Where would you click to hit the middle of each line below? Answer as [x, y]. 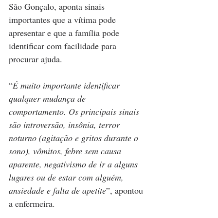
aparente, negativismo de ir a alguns [74, 164]
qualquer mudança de [48, 99]
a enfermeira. [32, 204]
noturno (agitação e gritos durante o [75, 138]
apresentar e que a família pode [65, 33]
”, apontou [126, 191]
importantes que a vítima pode [64, 20]
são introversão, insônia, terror [65, 125]
